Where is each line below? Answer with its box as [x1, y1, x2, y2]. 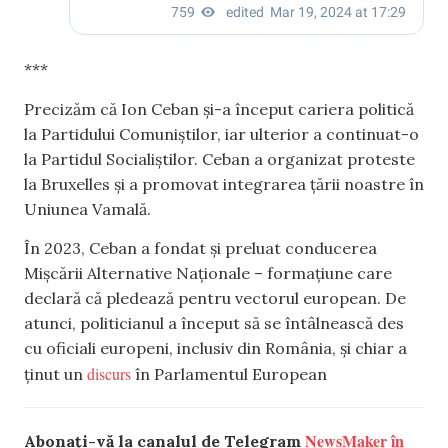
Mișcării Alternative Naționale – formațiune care [24, 262, 392, 283]
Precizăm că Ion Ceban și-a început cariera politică [24, 98, 414, 119]
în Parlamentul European [131, 363, 327, 384]
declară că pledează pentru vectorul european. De [24, 287, 406, 308]
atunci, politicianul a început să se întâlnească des [24, 312, 404, 333]
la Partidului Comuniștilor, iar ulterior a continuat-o [24, 123, 419, 144]
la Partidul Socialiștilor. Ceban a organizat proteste [24, 148, 415, 169]
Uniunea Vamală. [24, 198, 151, 219]
